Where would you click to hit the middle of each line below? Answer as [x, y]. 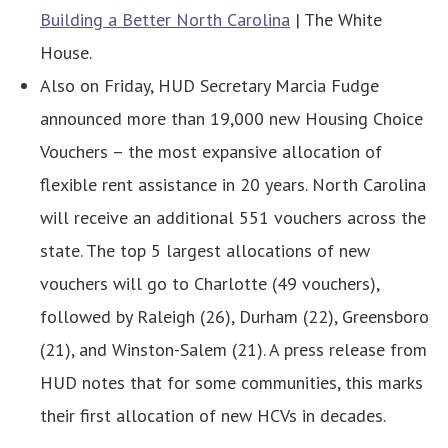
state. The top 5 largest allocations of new [205, 250]
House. [66, 52]
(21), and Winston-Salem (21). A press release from [233, 349]
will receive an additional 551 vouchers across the [233, 217]
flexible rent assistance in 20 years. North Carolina [233, 184]
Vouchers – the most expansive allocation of [211, 151]
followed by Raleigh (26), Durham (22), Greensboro [234, 316]
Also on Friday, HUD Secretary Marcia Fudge [209, 85]
